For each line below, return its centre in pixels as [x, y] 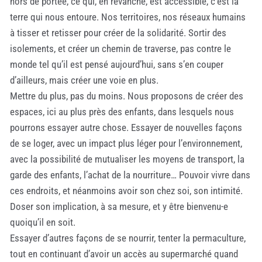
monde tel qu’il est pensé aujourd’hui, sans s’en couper [117, 64]
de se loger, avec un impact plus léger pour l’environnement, [126, 143]
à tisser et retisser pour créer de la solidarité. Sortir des [118, 32]
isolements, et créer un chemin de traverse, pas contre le [120, 48]
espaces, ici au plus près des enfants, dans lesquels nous [122, 111]
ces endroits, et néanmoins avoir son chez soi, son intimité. [126, 190]
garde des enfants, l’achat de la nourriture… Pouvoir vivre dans [130, 175]
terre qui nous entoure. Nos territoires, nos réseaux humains [128, 17]
